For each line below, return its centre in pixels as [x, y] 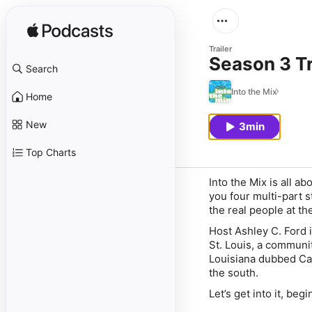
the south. [236, 273]
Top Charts [51, 152]
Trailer [220, 49]
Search [42, 69]
